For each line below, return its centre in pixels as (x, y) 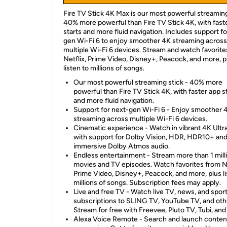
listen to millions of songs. (104, 68)
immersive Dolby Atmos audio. (122, 146)
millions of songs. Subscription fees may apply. (147, 183)
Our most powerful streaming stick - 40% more (148, 82)
